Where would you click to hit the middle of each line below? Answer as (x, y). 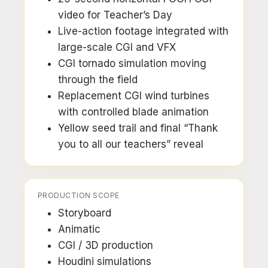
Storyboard (85, 213)
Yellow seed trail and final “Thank (138, 128)
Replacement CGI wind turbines (134, 96)
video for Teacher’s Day (115, 15)
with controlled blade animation (133, 112)
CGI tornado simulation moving (132, 63)
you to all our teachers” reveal (131, 144)
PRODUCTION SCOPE (79, 195)
